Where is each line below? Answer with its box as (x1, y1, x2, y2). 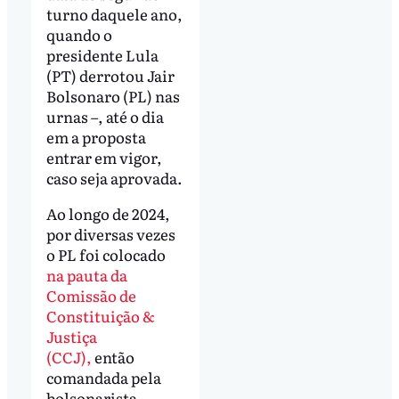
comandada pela (45, 366, 161, 389)
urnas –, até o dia (45, 105, 164, 128)
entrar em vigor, (45, 146, 162, 169)
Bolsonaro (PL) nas (45, 85, 180, 108)
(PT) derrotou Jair (45, 64, 175, 87)
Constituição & (45, 305, 155, 328)
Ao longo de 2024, (45, 202, 170, 225)
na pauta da (45, 264, 127, 287)
